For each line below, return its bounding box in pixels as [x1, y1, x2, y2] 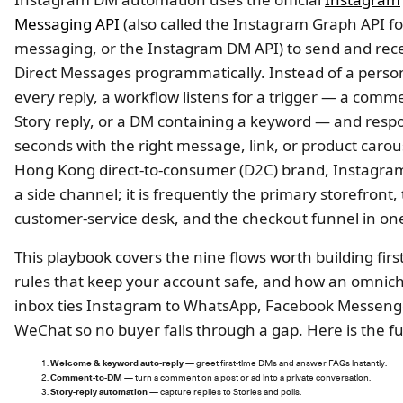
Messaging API [14, 13, 120, 34]
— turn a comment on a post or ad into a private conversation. [122, 371, 371, 384]
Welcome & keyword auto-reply [50, 356, 184, 369]
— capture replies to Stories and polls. [148, 385, 301, 399]
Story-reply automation [50, 385, 148, 398]
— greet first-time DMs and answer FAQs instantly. [184, 356, 387, 370]
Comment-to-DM [50, 371, 122, 383]
